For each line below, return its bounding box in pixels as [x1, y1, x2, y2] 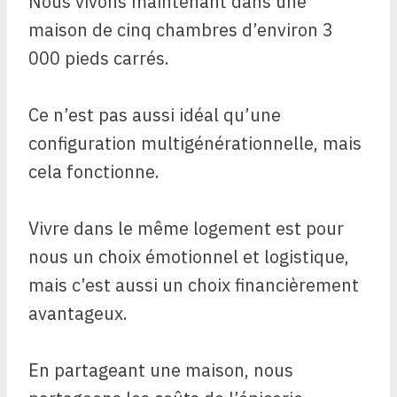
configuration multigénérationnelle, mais [28, 131, 362, 156]
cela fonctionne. [28, 160, 160, 184]
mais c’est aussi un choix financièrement [28, 273, 359, 298]
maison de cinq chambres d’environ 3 [28, 18, 333, 43]
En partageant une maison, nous [28, 358, 293, 383]
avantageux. [28, 301, 128, 326]
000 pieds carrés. [28, 46, 169, 71]
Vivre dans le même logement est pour [28, 216, 344, 241]
